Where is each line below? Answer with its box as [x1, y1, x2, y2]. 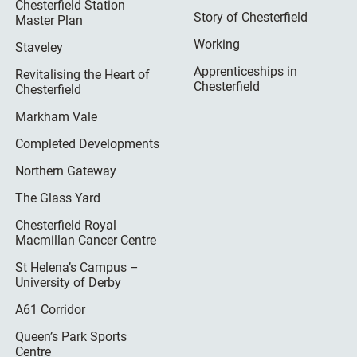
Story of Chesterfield [193, 9, 308, 25]
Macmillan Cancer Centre [15, 232, 157, 248]
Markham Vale [15, 108, 98, 124]
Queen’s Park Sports [15, 328, 127, 344]
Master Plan [15, 12, 84, 28]
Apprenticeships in [193, 63, 297, 79]
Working [193, 36, 240, 52]
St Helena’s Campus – [15, 259, 139, 275]
